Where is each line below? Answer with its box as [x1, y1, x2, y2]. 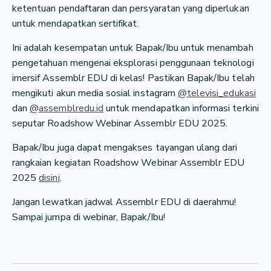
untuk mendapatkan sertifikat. [12, 16, 144, 30]
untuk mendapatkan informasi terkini [103, 101, 259, 115]
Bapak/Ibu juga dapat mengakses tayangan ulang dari [12, 140, 238, 154]
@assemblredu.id [30, 101, 103, 115]
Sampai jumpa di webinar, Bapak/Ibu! [12, 210, 165, 224]
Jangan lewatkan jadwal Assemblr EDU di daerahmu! [12, 195, 237, 209]
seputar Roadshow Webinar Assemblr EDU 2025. [12, 116, 228, 130]
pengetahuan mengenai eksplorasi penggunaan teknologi [12, 56, 254, 70]
